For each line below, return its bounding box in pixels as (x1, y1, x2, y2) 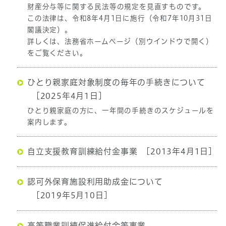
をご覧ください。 (27, 49, 87, 57)
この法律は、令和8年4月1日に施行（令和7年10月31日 (27, 15, 212, 22)
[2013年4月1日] (143, 147, 213, 156)
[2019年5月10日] (33, 191, 108, 200)
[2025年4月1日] (33, 92, 103, 100)
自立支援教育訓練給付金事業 (27, 147, 138, 156)
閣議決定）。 (27, 26, 72, 34)
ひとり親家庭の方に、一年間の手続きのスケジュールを (27, 107, 214, 115)
